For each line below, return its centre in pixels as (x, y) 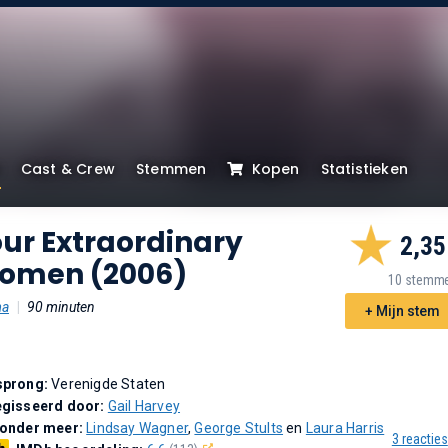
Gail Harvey (144, 406)
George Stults (239, 428)
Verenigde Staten (108, 384)
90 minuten (61, 307)
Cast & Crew (68, 169)
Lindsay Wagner (137, 428)
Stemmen (171, 169)
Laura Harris (345, 428)
